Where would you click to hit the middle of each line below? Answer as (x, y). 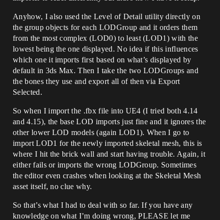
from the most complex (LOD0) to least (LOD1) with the (105, 38)
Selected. (27, 92)
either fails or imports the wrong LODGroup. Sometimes (105, 165)
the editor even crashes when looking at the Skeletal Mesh (107, 176)
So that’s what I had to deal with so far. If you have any (103, 205)
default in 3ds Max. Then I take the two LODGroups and (106, 70)
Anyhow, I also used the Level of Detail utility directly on (107, 16)
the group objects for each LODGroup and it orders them (105, 27)
